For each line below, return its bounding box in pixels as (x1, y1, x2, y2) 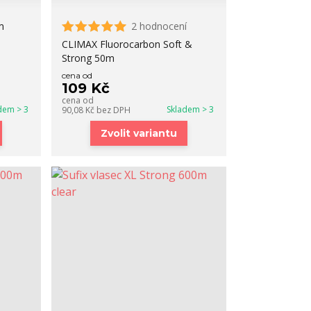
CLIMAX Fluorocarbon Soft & (62, 37, 193, 51)
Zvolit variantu (101, 127, 178, 140)
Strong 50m (62, 51, 115, 65)
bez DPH (96, 104, 131, 116)
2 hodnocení (131, 19, 187, 33)
